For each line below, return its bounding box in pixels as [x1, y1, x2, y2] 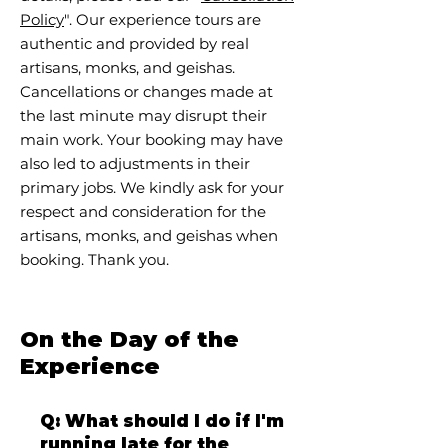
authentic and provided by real [20, 34, 249, 53]
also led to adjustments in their [20, 154, 250, 173]
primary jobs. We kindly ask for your [20, 178, 284, 197]
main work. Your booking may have [20, 130, 283, 149]
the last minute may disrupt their [20, 106, 267, 125]
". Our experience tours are [64, 10, 261, 29]
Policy [20, 10, 64, 29]
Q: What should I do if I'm [40, 411, 284, 431]
